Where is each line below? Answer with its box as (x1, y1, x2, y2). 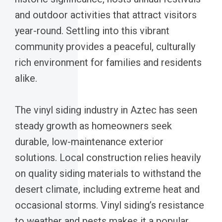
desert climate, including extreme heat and (15, 183, 200, 195)
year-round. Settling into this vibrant (15, 24, 169, 37)
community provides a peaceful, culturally (15, 40, 195, 53)
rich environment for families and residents (15, 56, 202, 68)
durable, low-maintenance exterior (15, 135, 164, 148)
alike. (15, 72, 37, 84)
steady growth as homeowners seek (15, 119, 172, 132)
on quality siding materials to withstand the (15, 167, 201, 179)
